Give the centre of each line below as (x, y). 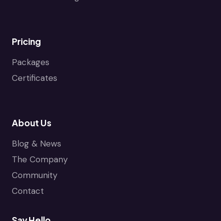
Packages (31, 62)
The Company (40, 159)
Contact (28, 191)
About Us (32, 123)
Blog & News (37, 143)
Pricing (26, 41)
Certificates (35, 78)
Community (35, 175)
